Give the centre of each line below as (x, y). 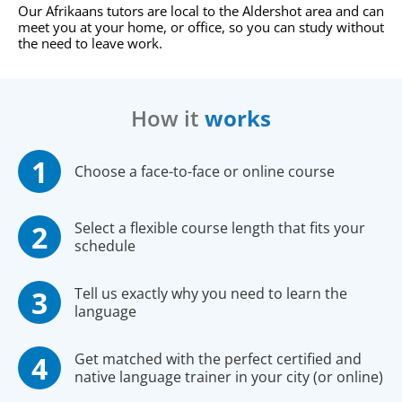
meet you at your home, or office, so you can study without (201, 27)
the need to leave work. (90, 44)
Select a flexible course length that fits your (220, 228)
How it (168, 118)
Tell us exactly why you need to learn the (211, 294)
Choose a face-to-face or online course (205, 172)
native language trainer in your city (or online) (229, 377)
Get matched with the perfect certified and (218, 359)
